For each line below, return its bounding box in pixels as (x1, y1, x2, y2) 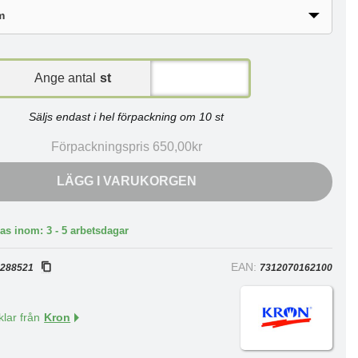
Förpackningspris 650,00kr (50, 140, 202, 153)
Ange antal (34, 71, 97, 85)
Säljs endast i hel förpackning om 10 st (29, 110, 225, 123)
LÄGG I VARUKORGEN (56, 174, 197, 188)
